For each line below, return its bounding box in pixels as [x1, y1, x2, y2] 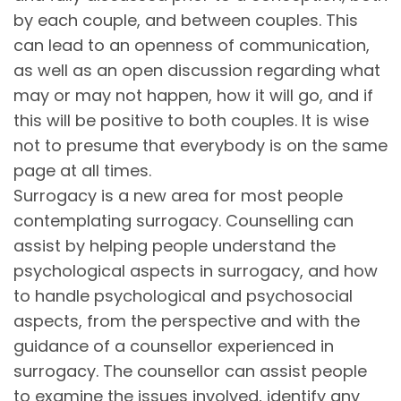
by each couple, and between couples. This [13, 8, 358, 31]
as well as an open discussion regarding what [13, 58, 380, 81]
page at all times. [13, 158, 151, 182]
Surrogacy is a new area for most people [13, 183, 343, 207]
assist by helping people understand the [13, 234, 336, 257]
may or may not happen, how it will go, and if [13, 83, 373, 107]
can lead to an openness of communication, [13, 33, 370, 56]
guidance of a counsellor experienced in [13, 334, 334, 357]
